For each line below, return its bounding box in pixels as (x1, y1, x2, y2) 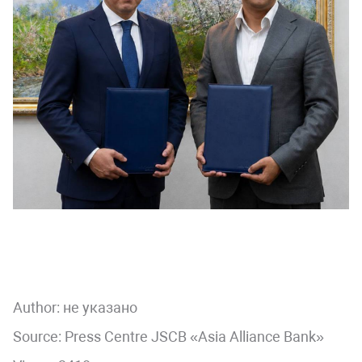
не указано (63, 298, 137, 316)
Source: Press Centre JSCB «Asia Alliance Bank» (13, 327, 324, 345)
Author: (13, 298, 63, 316)
